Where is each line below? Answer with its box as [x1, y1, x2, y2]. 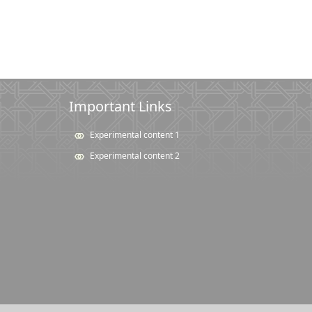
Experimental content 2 [90, 150, 180, 162]
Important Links [69, 97, 172, 116]
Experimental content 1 [90, 129, 180, 141]
